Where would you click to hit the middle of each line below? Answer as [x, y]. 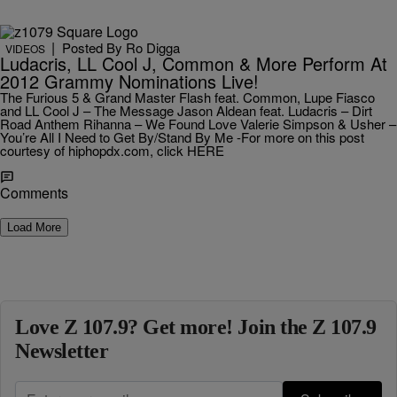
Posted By [94, 47]
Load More [34, 227]
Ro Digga [153, 47]
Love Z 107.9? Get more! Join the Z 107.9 [196, 327]
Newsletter [62, 351]
